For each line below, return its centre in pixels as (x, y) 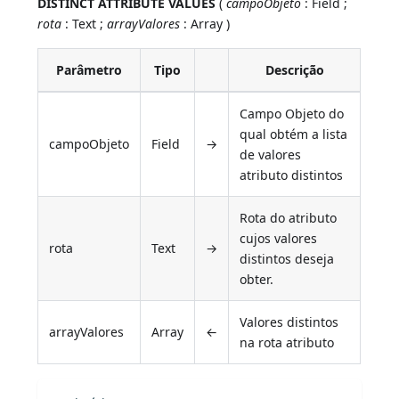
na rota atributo (287, 343)
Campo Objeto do (292, 114)
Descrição (294, 70)
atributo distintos (292, 175)
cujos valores (279, 239)
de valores (271, 155)
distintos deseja (287, 259)
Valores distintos (289, 322)
